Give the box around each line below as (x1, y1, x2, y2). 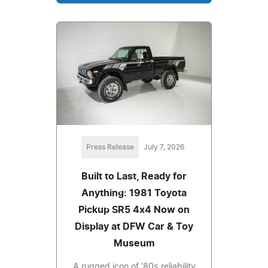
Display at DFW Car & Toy (75, 222, 193, 232)
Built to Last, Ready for (81, 172, 187, 182)
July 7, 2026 (143, 144, 185, 151)
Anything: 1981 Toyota (81, 188, 187, 199)
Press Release (86, 144, 134, 151)
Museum (113, 239, 155, 249)
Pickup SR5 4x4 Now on (78, 205, 190, 215)
